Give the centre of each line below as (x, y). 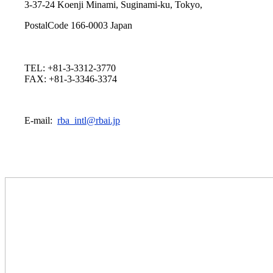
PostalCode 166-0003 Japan (69, 25)
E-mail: (31, 120)
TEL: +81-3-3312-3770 (60, 68)
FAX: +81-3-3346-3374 (61, 79)
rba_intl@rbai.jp (89, 120)
